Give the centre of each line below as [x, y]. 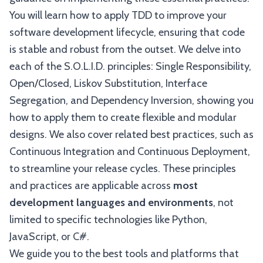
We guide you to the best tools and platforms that [124, 254]
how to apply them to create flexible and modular [123, 117]
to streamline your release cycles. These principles [123, 168]
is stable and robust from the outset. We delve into [125, 49]
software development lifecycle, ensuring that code [127, 32]
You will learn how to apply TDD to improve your [118, 15]
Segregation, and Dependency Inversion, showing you [131, 100]
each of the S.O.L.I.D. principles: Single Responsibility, [130, 66]
